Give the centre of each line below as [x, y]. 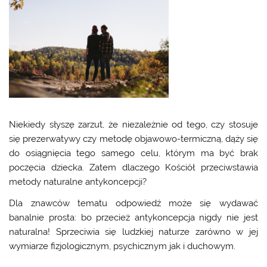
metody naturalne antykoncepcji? [78, 182]
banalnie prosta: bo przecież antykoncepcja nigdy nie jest [133, 217]
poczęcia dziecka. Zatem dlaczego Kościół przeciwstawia [133, 168]
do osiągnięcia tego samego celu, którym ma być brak [133, 153]
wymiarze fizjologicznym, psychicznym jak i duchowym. [122, 246]
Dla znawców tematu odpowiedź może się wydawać [133, 203]
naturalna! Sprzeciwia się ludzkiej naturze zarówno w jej [133, 232]
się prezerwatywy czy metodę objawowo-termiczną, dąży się [133, 139]
